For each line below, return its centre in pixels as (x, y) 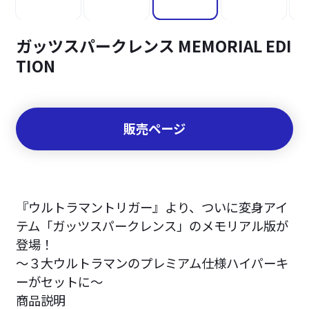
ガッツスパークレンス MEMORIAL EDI (153, 45)
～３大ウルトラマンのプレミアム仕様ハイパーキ (152, 262)
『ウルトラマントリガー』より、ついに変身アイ (151, 207)
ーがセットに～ (59, 281)
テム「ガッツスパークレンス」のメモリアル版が (152, 225)
